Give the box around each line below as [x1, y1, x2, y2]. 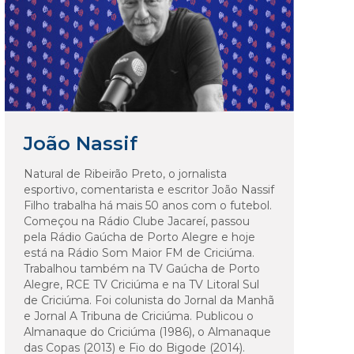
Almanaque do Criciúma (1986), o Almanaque [24, 324, 271, 339]
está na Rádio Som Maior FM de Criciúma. [24, 245, 254, 260]
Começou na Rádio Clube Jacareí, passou [24, 213, 250, 228]
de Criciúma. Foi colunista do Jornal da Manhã [24, 292, 274, 307]
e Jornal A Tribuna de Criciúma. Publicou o [24, 308, 254, 323]
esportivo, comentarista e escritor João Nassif [24, 182, 274, 197]
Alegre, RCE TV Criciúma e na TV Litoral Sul [24, 277, 259, 292]
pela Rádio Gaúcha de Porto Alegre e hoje [24, 229, 255, 244]
